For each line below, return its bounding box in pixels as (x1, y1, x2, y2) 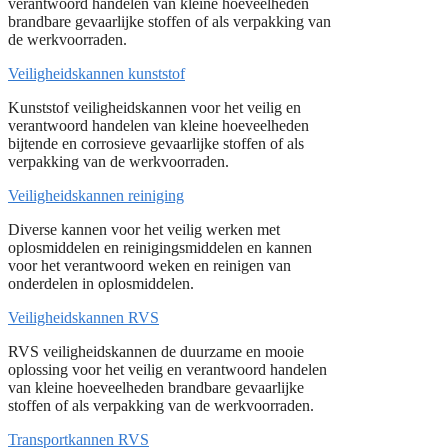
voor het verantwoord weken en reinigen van (8, 256, 291, 274)
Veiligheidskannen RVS (8, 308, 159, 326)
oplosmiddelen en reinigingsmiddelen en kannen (8, 238, 312, 256)
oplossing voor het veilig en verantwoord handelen (8, 360, 327, 378)
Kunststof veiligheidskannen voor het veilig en (8, 98, 301, 116)
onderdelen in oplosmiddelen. (8, 274, 194, 292)
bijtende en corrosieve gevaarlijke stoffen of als (8, 134, 304, 152)
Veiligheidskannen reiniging (8, 186, 184, 204)
